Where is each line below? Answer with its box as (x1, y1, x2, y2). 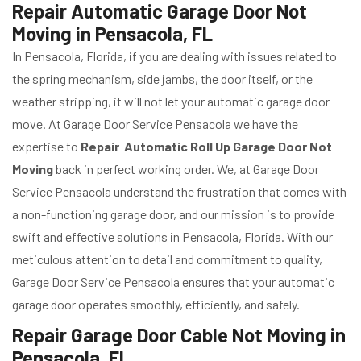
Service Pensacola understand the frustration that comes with (12, 184, 346, 200)
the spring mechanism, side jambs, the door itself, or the (12, 71, 313, 87)
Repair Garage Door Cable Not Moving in (12, 323, 346, 347)
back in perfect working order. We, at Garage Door (53, 161, 319, 177)
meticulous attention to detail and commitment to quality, (12, 251, 322, 268)
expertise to (12, 139, 81, 155)
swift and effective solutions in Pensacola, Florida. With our (12, 229, 333, 245)
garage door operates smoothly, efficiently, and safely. (12, 297, 300, 313)
